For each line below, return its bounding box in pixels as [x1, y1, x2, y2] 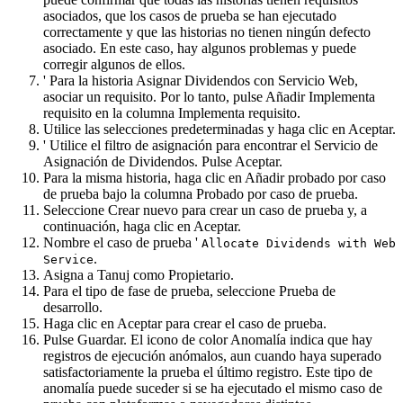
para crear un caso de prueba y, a [178, 201, 367, 218]
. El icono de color [123, 331, 230, 347]
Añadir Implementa [265, 88, 375, 104]
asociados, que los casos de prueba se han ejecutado [43, 7, 336, 23]
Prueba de [279, 282, 336, 299]
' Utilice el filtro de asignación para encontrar [43, 137, 300, 153]
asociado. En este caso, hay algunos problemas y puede [43, 40, 356, 56]
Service [43, 252, 94, 266]
